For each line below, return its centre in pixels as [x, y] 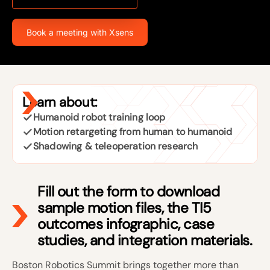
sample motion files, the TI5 [124, 208]
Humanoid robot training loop [99, 117]
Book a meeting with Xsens [80, 32]
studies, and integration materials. [145, 240]
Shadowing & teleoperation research [116, 146]
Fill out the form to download [129, 191]
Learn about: [60, 102]
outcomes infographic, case [126, 224]
